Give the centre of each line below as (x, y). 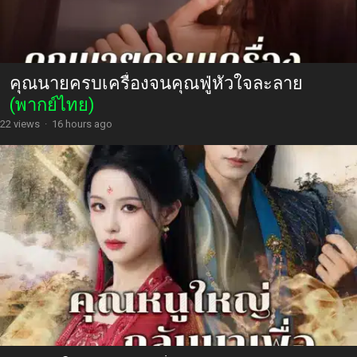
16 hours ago (82, 124)
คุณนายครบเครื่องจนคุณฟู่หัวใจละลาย (156, 83)
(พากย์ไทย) (52, 104)
